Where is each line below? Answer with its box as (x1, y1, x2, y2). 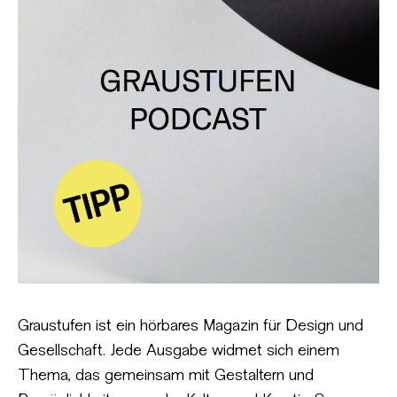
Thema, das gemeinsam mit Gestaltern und (18, 369, 314, 384)
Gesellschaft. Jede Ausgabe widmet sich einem (18, 344, 339, 359)
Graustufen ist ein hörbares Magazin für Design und (18, 319, 363, 334)
